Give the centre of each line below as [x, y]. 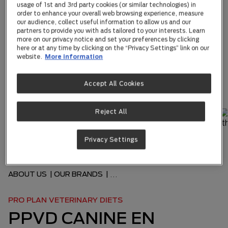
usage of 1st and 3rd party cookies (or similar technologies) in [107, 5]
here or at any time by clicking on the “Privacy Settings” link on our [113, 48]
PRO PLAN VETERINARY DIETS [65, 200]
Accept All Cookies [114, 83]
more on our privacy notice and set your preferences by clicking [108, 39]
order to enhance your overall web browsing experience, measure [110, 13]
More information [74, 56]
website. [30, 56]
